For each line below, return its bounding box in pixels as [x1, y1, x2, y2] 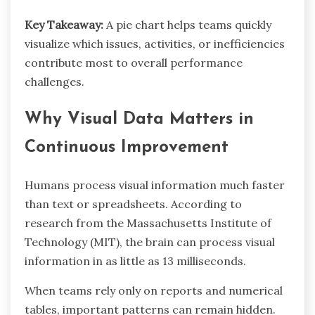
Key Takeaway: [25, 18, 103, 32]
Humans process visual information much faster [25, 177, 285, 192]
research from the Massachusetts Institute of [25, 215, 271, 230]
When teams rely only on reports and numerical [25, 283, 283, 297]
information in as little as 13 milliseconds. [25, 253, 246, 268]
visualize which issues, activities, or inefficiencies [25, 37, 285, 51]
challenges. [25, 75, 84, 89]
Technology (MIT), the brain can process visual [25, 234, 275, 249]
